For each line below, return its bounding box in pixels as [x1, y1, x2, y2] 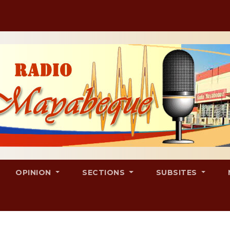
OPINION [15, 168, 54, 177]
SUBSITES [156, 168, 200, 177]
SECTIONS [82, 168, 127, 177]
